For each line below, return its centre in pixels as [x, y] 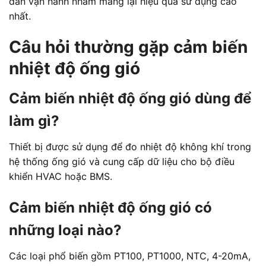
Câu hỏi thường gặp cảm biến [128, 47]
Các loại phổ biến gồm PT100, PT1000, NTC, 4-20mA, [130, 256]
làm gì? [34, 121]
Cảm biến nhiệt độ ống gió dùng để [130, 99]
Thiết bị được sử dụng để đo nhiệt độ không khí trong [130, 147]
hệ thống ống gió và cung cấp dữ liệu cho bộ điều [122, 162]
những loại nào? [65, 230]
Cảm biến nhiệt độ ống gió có [110, 208]
